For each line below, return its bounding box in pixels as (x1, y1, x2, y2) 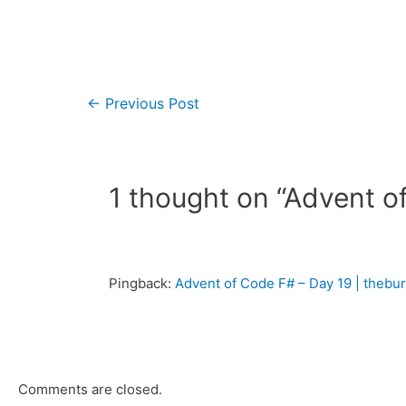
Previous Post (100, 94, 199, 112)
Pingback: (109, 274, 176, 292)
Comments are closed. (18, 380, 162, 398)
